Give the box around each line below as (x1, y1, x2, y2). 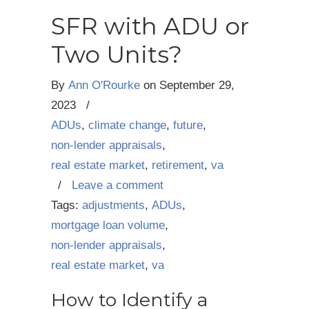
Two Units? (51, 40, 182, 69)
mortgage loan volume (51, 219, 165, 232)
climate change (88, 119, 166, 132)
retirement (152, 159, 204, 172)
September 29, (159, 79, 235, 92)
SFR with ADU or (51, 12, 249, 41)
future (173, 119, 203, 132)
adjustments (82, 199, 145, 212)
